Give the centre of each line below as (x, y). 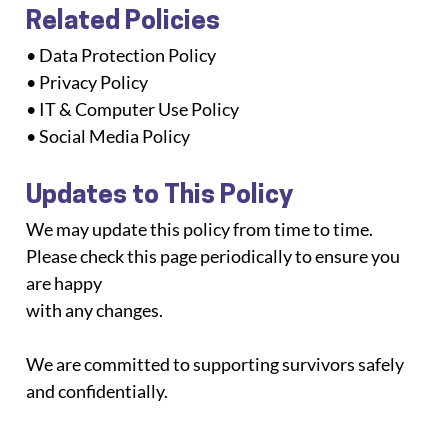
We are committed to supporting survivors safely (217, 363)
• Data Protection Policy (121, 54)
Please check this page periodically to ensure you (215, 255)
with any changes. (95, 309)
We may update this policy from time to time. (201, 228)
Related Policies (123, 22)
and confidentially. (97, 390)
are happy (64, 282)
